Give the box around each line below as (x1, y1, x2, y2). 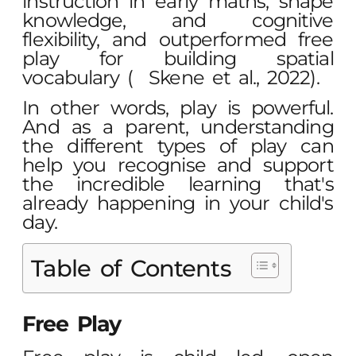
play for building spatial (22, 46, 334, 70)
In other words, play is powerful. (22, 95, 334, 119)
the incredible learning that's (22, 172, 334, 195)
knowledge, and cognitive (22, 8, 334, 32)
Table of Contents (31, 254, 231, 283)
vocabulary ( (22, 65, 149, 89)
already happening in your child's (22, 191, 334, 215)
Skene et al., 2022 (149, 65, 311, 89)
